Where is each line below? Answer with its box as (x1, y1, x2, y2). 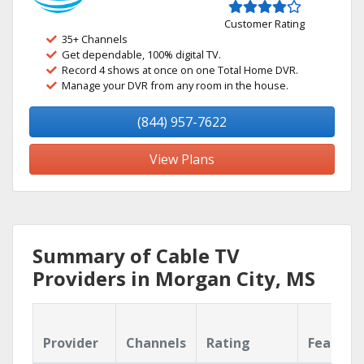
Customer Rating (224, 16, 305, 31)
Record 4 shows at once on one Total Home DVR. (62, 63, 298, 77)
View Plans (149, 150, 214, 168)
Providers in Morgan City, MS (32, 265, 315, 292)
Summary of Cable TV (32, 242, 240, 269)
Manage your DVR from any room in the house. (62, 78, 288, 93)
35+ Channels (62, 32, 128, 46)
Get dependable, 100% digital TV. (62, 47, 221, 62)
